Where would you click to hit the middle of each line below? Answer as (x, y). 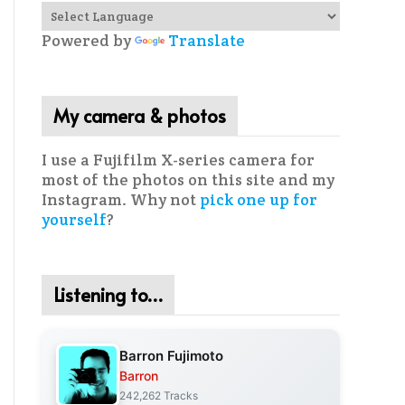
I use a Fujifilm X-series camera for (178, 160)
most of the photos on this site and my (188, 180)
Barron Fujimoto (171, 356)
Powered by (88, 41)
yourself (74, 220)
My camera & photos (140, 116)
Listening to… (108, 295)
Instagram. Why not (121, 200)
